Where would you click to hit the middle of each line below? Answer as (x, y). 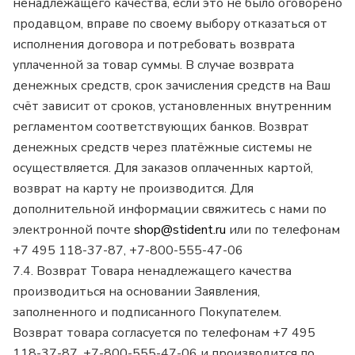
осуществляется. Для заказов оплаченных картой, (163, 168)
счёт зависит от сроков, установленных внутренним (172, 107)
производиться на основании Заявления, (136, 292)
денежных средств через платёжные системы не (162, 148)
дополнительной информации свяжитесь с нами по (170, 210)
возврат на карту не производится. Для (133, 189)
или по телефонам (283, 230)
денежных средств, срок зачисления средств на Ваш (172, 86)
